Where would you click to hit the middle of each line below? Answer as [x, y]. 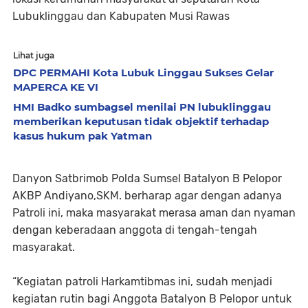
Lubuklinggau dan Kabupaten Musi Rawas [121, 16]
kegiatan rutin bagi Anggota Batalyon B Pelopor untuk [152, 299]
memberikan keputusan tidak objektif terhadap [141, 122]
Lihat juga [34, 56]
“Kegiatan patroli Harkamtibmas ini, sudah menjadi [142, 282]
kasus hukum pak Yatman [82, 136]
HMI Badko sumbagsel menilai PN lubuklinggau [142, 107]
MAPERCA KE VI [56, 87]
